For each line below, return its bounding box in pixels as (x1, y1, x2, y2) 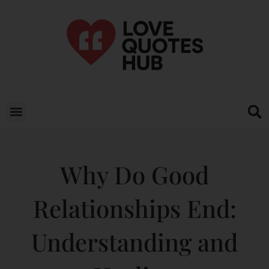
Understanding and (31, 225, 238, 258)
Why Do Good (60, 158, 209, 190)
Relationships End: (32, 192, 237, 224)
